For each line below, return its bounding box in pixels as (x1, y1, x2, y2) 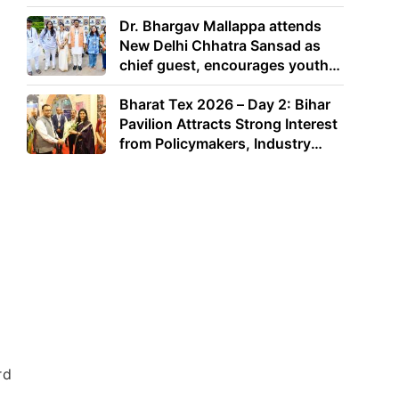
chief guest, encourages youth (119, 56, 330, 75)
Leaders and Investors (119, 153, 272, 172)
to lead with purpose (119, 76, 260, 94)
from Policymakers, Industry (119, 134, 312, 152)
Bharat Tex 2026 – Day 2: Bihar (119, 94, 331, 113)
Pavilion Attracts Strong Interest (119, 114, 338, 133)
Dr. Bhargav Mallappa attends (119, 17, 322, 36)
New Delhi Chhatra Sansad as (119, 37, 322, 55)
